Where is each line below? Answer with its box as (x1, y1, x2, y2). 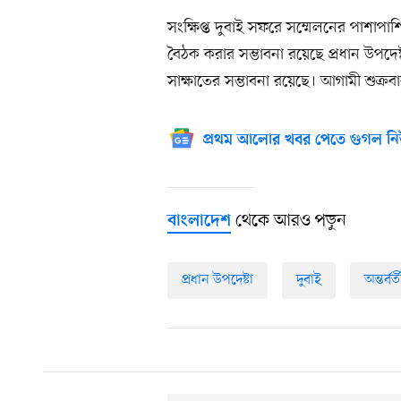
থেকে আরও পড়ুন (231, 209, 346, 234)
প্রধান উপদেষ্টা (182, 270, 253, 291)
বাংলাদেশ (167, 211, 231, 233)
